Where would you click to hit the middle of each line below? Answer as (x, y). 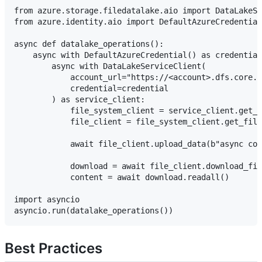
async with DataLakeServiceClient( (110, 66)
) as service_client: (80, 100)
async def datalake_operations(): (89, 44)
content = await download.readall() (122, 177)
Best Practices (54, 249)
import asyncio (47, 200)
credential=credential (91, 89)
